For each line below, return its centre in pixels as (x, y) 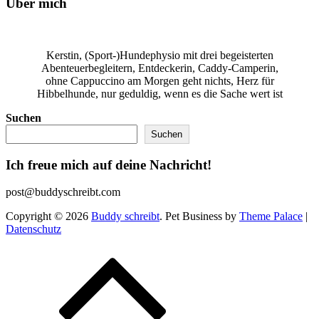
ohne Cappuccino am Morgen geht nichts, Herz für (159, 81)
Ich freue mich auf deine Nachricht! (109, 164)
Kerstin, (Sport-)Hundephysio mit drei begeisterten (159, 55)
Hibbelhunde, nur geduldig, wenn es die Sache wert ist (159, 94)
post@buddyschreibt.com (63, 192)
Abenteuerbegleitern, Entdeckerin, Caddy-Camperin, (159, 68)
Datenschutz (33, 229)
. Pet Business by (199, 216)
